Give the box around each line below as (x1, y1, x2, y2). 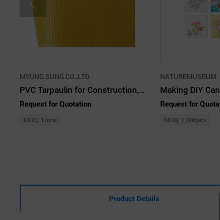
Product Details (109, 193, 160, 203)
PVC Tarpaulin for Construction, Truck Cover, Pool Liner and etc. (139, 83, 145, 95)
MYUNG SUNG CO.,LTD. (20, 71, 91, 81)
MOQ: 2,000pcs (164, 115, 207, 124)
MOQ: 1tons (24, 115, 57, 124)
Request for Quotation (20, 98, 91, 109)
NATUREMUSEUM (160, 71, 217, 81)
